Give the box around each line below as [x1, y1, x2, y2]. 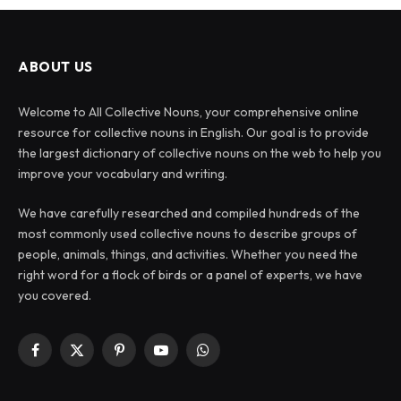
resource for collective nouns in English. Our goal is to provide [18, 124, 369, 141]
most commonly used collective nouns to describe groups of [18, 226, 357, 243]
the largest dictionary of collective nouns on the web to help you [18, 145, 381, 162]
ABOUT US [18, 58, 93, 76]
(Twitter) [75, 368, 124, 385]
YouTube [159, 349, 209, 366]
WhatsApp [201, 349, 262, 366]
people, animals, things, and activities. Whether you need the [18, 246, 358, 263]
